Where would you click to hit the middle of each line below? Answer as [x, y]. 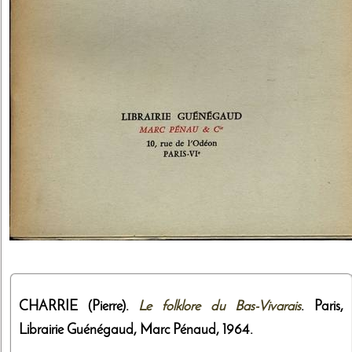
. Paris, [322, 307]
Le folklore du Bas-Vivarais [220, 307]
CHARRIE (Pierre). [79, 307]
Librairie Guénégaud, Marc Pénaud [117, 331]
